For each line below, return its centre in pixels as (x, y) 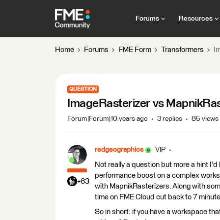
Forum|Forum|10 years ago (108, 119)
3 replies (170, 119)
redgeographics (119, 150)
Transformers (182, 50)
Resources (195, 18)
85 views (205, 119)
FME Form (135, 50)
